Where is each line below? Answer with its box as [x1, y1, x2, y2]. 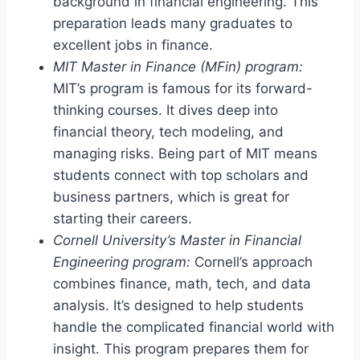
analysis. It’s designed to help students [53, 297, 304, 313]
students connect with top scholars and [53, 166, 309, 183]
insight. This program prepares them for [53, 340, 309, 357]
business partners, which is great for [53, 188, 289, 205]
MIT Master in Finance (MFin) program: [53, 58, 303, 75]
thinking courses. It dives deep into [53, 101, 278, 118]
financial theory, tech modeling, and [53, 123, 284, 140]
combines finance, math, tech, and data [53, 275, 311, 292]
